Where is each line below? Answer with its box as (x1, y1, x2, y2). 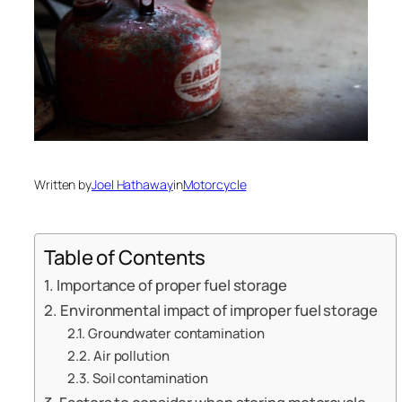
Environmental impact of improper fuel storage (60, 300, 378, 320)
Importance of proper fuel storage (57, 275, 287, 295)
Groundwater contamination (87, 324, 265, 343)
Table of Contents (44, 243, 206, 271)
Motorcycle (182, 175, 247, 193)
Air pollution (92, 346, 170, 365)
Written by (34, 175, 92, 193)
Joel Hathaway (92, 175, 173, 193)
